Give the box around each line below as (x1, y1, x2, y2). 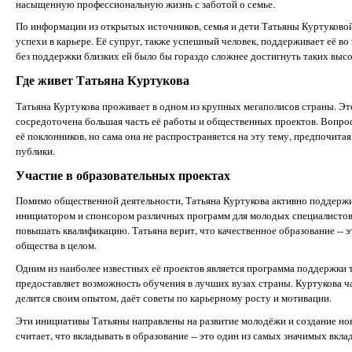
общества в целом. (16, 238, 97, 253)
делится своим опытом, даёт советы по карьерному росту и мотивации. (16, 290, 332, 305)
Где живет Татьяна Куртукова (16, 71, 189, 90)
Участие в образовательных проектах (16, 166, 230, 184)
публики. (16, 143, 55, 158)
